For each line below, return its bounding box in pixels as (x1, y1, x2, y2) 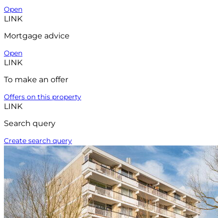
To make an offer (4, 75, 68, 85)
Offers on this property (4, 92, 81, 102)
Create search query (4, 136, 72, 145)
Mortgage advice (4, 31, 70, 41)
